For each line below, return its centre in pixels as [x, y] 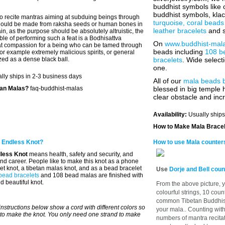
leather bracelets [180, 31]
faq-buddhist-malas [57, 88]
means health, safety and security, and [80, 154]
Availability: [171, 115]
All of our [168, 81]
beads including [179, 52]
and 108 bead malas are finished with [91, 175]
